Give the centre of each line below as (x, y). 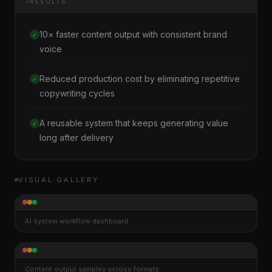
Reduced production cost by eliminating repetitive (140, 79)
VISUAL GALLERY (59, 180)
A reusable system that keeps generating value (134, 123)
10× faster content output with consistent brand (133, 34)
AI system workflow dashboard (76, 221)
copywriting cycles (77, 93)
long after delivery (76, 138)
